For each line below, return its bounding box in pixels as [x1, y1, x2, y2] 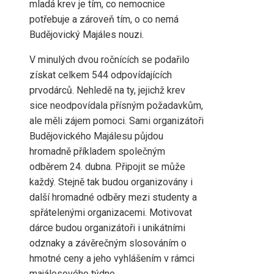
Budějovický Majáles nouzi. [29, 29, 144, 41]
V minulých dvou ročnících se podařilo [29, 54, 190, 66]
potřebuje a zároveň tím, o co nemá [29, 13, 179, 26]
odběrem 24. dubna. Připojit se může [29, 161, 185, 173]
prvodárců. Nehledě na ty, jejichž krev [29, 84, 185, 97]
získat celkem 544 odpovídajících [29, 69, 172, 81]
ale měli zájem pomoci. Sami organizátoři [29, 115, 204, 127]
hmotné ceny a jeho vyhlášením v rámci [29, 253, 194, 265]
